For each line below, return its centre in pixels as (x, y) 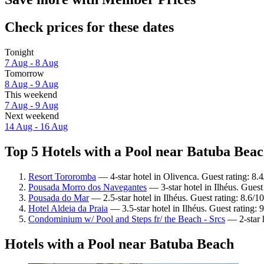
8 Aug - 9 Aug (32, 84)
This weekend (31, 94)
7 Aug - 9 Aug (32, 105)
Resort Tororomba (62, 176)
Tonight (19, 52)
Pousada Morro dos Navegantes (88, 187)
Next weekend (32, 115)
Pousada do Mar (59, 197)
